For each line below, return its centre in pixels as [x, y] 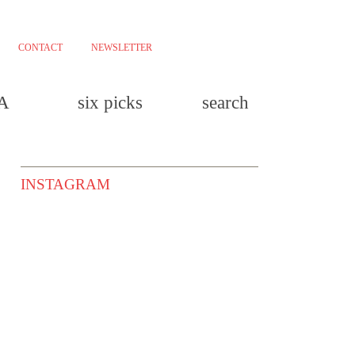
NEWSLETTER [122, 48]
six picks [110, 103]
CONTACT [40, 48]
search [225, 103]
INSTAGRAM [65, 184]
